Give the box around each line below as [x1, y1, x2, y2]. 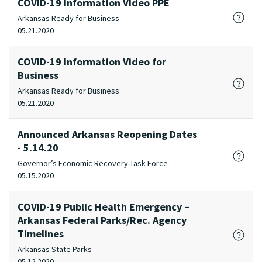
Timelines [18, 227, 64, 240]
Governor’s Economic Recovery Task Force [18, 158, 168, 168]
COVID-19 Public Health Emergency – [18, 200, 189, 213]
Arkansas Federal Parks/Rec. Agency [18, 213, 187, 227]
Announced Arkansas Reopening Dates [18, 127, 197, 141]
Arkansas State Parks [18, 244, 92, 254]
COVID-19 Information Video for [18, 55, 166, 68]
